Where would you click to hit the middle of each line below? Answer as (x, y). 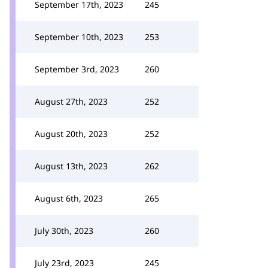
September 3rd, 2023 (77, 69)
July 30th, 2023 (64, 231)
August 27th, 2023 (71, 101)
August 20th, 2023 (71, 134)
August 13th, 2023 (71, 166)
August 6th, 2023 (69, 198)
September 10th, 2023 (79, 37)
